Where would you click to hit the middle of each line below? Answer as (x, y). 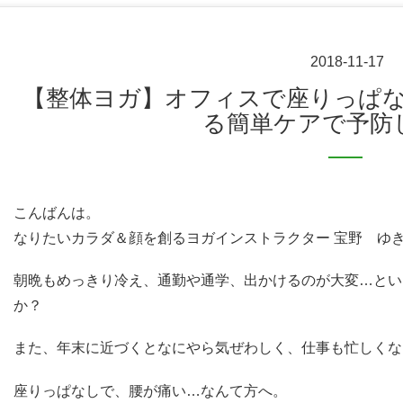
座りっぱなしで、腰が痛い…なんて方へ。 (151, 390)
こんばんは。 (57, 213)
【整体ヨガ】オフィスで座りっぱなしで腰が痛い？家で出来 (46, 98)
